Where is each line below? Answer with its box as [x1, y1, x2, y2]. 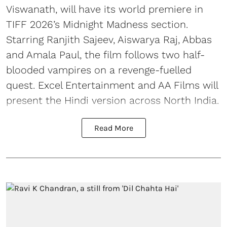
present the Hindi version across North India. [6, 94, 219, 106]
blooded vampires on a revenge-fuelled [6, 63, 192, 76]
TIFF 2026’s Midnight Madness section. [6, 18, 188, 30]
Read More [94, 123, 133, 133]
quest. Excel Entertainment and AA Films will [6, 79, 218, 91]
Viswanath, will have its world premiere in [6, 3, 203, 15]
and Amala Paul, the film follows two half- [6, 48, 205, 61]
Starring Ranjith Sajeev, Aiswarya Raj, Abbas [6, 33, 212, 46]
